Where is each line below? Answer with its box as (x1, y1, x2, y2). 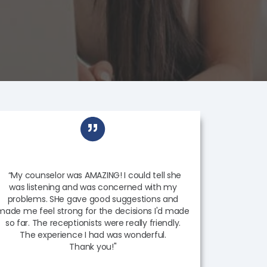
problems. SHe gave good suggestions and (7, 193, 179, 205)
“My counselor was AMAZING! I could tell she (8, 169, 182, 181)
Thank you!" (69, 241, 117, 253)
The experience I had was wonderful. (20, 229, 166, 241)
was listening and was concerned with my (9, 181, 177, 193)
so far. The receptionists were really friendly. (5, 217, 181, 229)
